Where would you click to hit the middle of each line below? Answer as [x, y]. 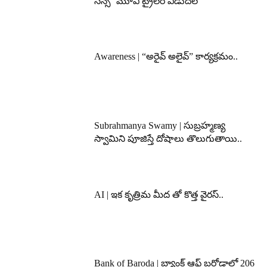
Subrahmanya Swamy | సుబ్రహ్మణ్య [160, 126]
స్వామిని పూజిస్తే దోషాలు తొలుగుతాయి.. [168, 139]
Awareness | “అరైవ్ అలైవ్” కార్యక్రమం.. [166, 57]
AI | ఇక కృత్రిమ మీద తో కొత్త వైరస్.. [159, 194]
